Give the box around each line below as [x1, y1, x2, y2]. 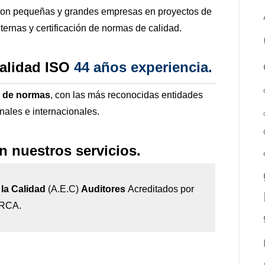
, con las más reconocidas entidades [50, 89, 203, 100]
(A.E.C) [46, 183, 81, 194]
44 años [74, 59, 131, 75]
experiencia [131, 59, 208, 75]
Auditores [81, 183, 125, 194]
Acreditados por [125, 183, 194, 194]
